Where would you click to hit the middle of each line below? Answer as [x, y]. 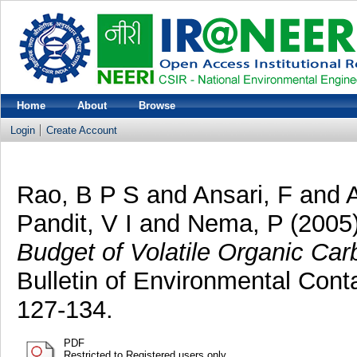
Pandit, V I [74, 223]
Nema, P [235, 223]
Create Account [82, 130]
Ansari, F [242, 194]
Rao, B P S [81, 194]
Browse [157, 106]
